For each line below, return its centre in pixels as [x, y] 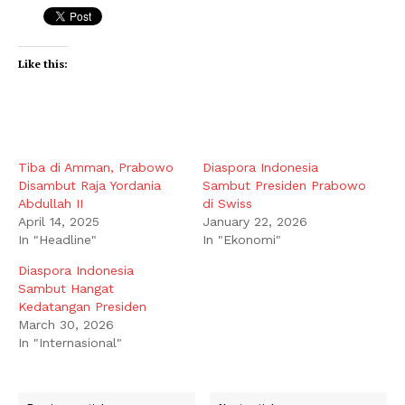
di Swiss [227, 203]
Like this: [43, 63]
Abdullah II [51, 203]
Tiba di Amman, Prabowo [96, 167]
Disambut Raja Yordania [89, 185]
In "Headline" [57, 239]
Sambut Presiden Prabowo [284, 185]
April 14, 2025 [59, 221]
